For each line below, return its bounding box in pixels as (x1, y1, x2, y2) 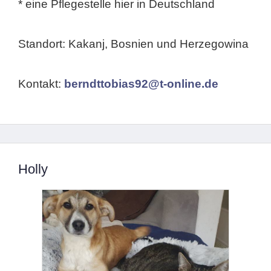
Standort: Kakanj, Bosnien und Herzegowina (18, 37, 249, 50)
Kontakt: (18, 77, 64, 90)
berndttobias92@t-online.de (64, 77, 218, 90)
